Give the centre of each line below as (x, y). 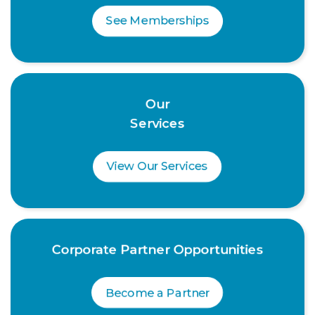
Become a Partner (157, 292)
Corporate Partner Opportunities (157, 250)
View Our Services (157, 167)
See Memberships (157, 21)
